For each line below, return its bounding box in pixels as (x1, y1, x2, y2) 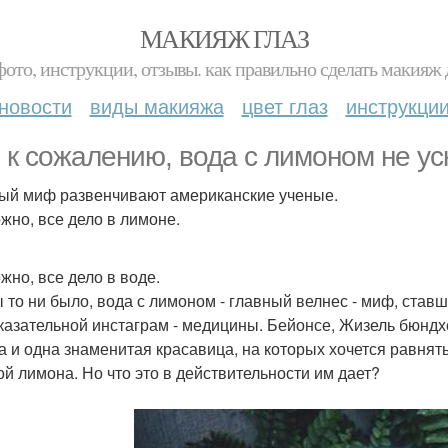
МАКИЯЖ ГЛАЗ (139, 21, 309, 55)
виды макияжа (89, 91, 224, 120)
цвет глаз (241, 91, 328, 120)
